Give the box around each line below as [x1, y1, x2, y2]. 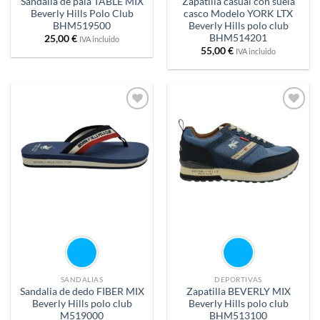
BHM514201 [209, 31, 267, 44]
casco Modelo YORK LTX [184, 7, 293, 19]
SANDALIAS [60, 275, 104, 284]
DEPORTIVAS [214, 275, 262, 284]
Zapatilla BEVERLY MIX [186, 285, 291, 297]
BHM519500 [53, 19, 111, 31]
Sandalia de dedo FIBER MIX [19, 285, 144, 297]
